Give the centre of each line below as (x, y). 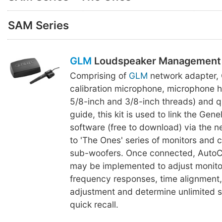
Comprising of (99, 76)
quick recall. (94, 205)
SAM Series (38, 25)
